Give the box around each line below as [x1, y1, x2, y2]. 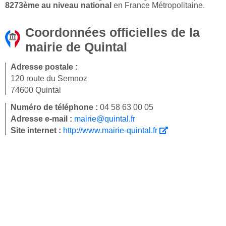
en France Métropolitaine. [111, 1, 205, 10]
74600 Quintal [11, 86, 61, 95]
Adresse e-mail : [11, 115, 74, 124]
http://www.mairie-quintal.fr [63, 126, 159, 135]
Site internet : [11, 126, 63, 135]
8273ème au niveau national [5, 1, 111, 10]
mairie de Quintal [25, 40, 127, 54]
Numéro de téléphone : [11, 103, 100, 112]
